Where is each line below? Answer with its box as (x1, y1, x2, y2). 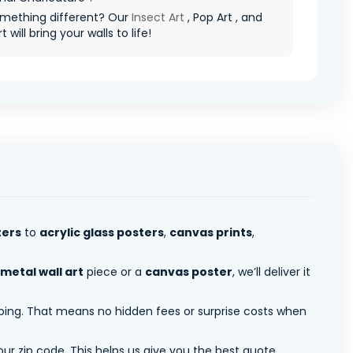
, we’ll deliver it (232, 263, 310, 280)
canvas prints (169, 224, 252, 240)
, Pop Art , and (184, 9, 262, 25)
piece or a (84, 263, 145, 280)
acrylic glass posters (39, 224, 164, 240)
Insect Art (132, 9, 184, 25)
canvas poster (145, 263, 232, 280)
